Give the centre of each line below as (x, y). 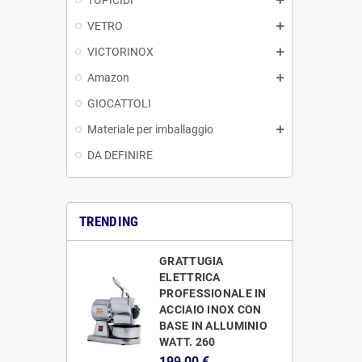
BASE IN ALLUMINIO (213, 325)
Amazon (108, 77)
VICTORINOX (120, 51)
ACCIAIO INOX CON (210, 309)
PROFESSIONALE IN (213, 293)
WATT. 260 (187, 341)
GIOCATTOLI (119, 103)
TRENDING (109, 221)
